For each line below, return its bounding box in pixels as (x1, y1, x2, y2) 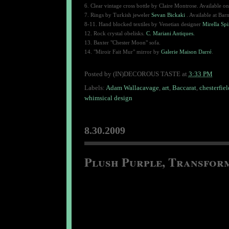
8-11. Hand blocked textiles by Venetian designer (84, 21, 202, 28)
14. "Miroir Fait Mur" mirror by (84, 49, 161, 55)
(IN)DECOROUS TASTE (112, 70, 180, 78)
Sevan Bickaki (151, 12, 185, 18)
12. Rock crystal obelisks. (84, 30, 146, 37)
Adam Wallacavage (105, 84, 159, 92)
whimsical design (84, 94, 132, 102)
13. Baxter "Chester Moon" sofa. (84, 39, 161, 46)
